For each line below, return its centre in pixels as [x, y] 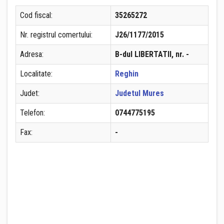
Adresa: [32, 54]
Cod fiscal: [36, 15]
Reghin [127, 74]
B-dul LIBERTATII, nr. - [152, 54]
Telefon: [32, 113]
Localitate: [36, 74]
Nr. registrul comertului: [56, 35]
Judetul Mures [139, 93]
